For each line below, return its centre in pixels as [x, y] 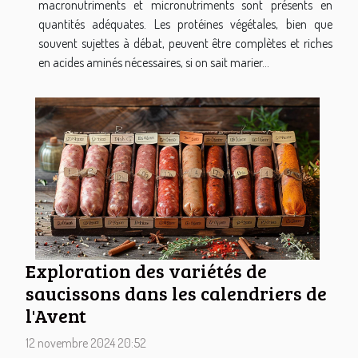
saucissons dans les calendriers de [176, 294]
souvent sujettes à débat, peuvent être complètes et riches [185, 43]
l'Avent [56, 316]
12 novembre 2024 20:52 [86, 343]
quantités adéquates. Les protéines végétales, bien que [185, 24]
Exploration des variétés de [146, 271]
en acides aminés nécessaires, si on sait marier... [154, 62]
